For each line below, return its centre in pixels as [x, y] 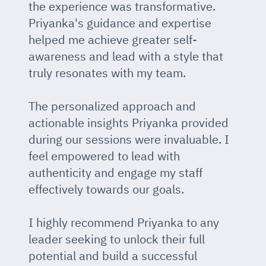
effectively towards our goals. [106, 189]
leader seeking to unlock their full [117, 239]
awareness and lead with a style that [126, 56]
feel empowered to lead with [104, 156]
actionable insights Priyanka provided [129, 122]
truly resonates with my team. [107, 72]
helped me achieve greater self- [113, 39]
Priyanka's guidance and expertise [120, 23]
